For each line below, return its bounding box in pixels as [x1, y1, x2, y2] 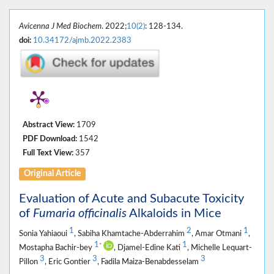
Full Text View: [23, 149, 73, 157]
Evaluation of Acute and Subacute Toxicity [19, 192, 244, 205]
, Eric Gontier [45, 257, 92, 265]
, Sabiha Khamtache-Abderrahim [74, 229, 187, 237]
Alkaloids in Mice [127, 207, 221, 220]
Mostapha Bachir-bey [19, 243, 94, 251]
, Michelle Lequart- [187, 243, 252, 251]
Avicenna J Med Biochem [19, 23, 102, 31]
